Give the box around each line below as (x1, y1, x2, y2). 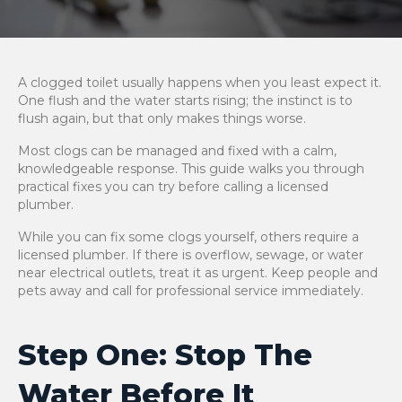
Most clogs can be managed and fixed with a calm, (18, 143, 336, 159)
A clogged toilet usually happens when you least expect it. (18, 74, 381, 91)
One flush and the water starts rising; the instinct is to (18, 92, 353, 109)
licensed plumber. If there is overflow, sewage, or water (18, 247, 363, 263)
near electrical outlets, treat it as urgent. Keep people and (18, 265, 378, 281)
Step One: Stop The (18, 337, 312, 372)
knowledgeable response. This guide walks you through (18, 161, 364, 177)
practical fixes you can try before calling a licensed (18, 179, 328, 195)
